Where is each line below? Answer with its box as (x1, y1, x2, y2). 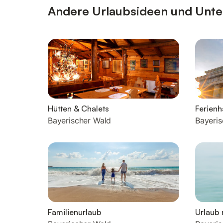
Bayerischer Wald (48, 115, 111, 125)
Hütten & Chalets (48, 104, 109, 113)
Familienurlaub (48, 207, 102, 217)
